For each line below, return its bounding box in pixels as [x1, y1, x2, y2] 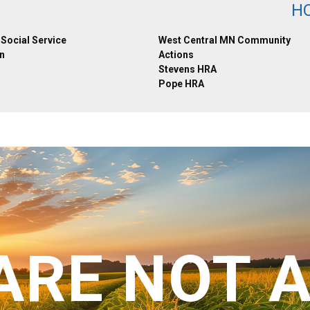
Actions [158, 49, 194, 60]
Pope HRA [158, 78, 204, 89]
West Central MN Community [158, 35, 291, 46]
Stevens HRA [158, 64, 217, 75]
